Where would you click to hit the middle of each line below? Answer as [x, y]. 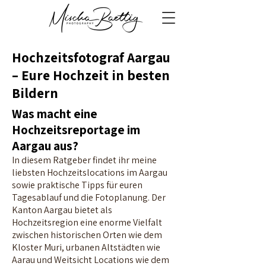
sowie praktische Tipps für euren [77, 185]
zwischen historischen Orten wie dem [87, 235]
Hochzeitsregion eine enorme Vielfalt [87, 222]
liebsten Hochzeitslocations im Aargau [90, 172]
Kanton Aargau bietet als [62, 210]
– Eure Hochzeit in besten [91, 75]
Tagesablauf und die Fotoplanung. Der [89, 197]
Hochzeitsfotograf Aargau [91, 58]
